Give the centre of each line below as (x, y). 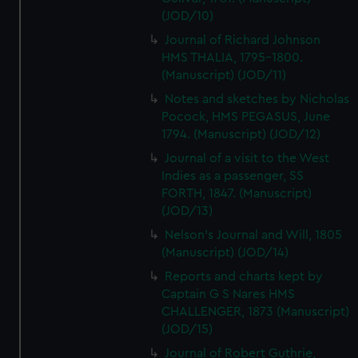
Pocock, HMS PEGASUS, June (246, 117)
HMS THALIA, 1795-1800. (233, 58)
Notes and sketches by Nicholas (257, 99)
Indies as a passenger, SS (233, 176)
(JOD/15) (187, 329)
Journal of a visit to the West (247, 158)
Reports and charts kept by (244, 276)
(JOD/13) (187, 211)
